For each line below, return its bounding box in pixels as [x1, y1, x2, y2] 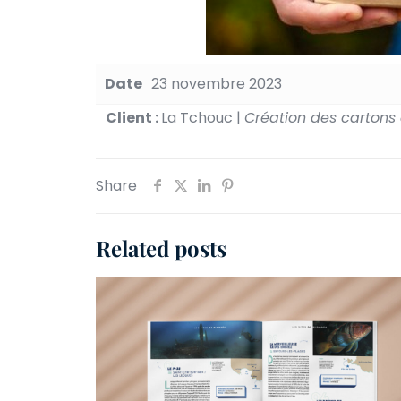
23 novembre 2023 [151, 73, 282, 94]
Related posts [96, 234, 226, 262]
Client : [106, 107, 162, 128]
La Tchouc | [161, 107, 245, 128]
